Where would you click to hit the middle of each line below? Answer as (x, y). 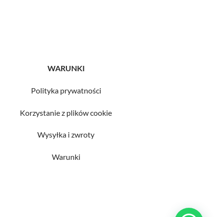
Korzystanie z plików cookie (66, 112)
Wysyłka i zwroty (66, 135)
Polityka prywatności (66, 90)
